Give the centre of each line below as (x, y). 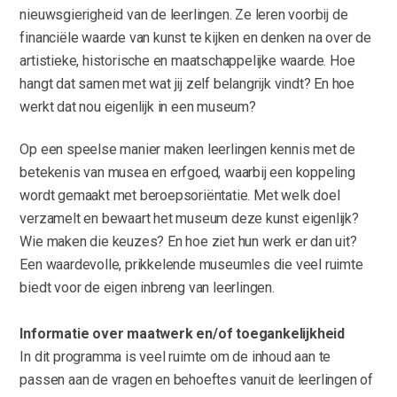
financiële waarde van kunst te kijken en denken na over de (195, 38)
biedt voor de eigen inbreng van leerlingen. (147, 288)
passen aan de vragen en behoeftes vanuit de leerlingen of (196, 380)
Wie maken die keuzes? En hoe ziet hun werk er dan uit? (188, 242)
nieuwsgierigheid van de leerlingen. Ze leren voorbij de (184, 15)
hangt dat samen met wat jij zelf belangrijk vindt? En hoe (187, 84)
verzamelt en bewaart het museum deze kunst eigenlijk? (189, 219)
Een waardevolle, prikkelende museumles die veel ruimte (191, 265)
